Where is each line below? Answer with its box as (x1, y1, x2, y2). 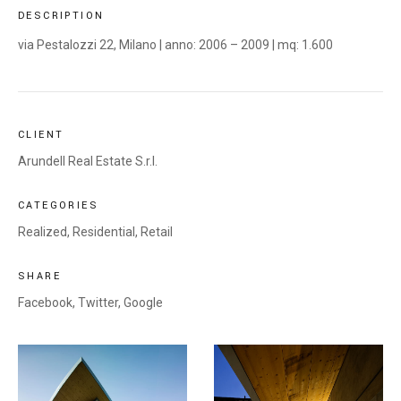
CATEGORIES (18, 199, 98, 212)
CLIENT (18, 128, 64, 141)
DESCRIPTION (18, 9, 105, 22)
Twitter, (78, 295, 121, 310)
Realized (18, 225, 67, 239)
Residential (73, 225, 135, 239)
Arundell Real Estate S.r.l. (18, 154, 158, 168)
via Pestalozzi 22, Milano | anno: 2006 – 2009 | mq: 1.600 (18, 38, 333, 52)
